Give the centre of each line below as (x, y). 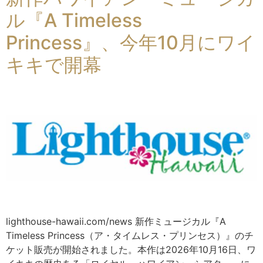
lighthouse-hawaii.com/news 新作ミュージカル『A (116, 221)
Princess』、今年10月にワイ (131, 42)
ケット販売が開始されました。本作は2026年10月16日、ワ (131, 249)
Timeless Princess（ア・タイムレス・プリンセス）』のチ (130, 235)
